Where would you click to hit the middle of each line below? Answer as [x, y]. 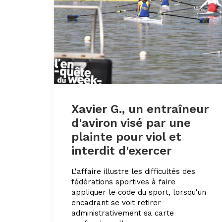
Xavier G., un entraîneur [140, 109]
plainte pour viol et [126, 137]
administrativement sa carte [123, 213]
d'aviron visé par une [131, 123]
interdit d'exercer [121, 150]
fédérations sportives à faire [123, 182]
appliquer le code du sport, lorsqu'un [139, 192]
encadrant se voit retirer [116, 202]
